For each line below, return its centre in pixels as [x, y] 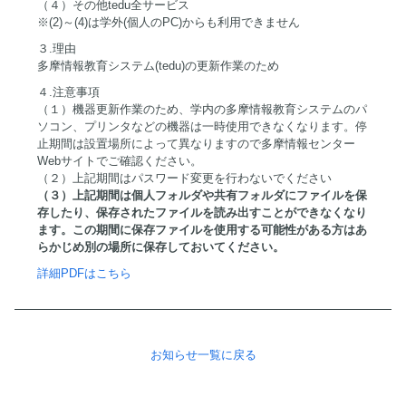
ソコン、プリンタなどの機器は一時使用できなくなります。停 [202, 126]
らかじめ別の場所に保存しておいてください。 [161, 247]
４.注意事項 [68, 92]
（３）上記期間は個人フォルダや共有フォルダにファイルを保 [202, 195]
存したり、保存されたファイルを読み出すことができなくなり [202, 213]
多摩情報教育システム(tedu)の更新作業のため [158, 66]
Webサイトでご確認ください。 [120, 161]
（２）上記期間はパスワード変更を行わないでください [184, 178]
